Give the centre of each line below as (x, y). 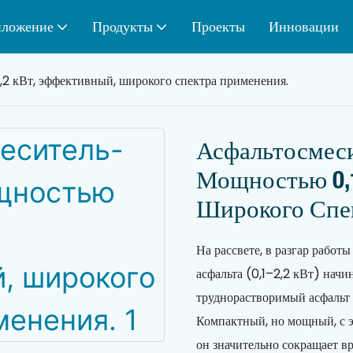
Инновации (303, 26)
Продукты (122, 26)
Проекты (218, 26)
